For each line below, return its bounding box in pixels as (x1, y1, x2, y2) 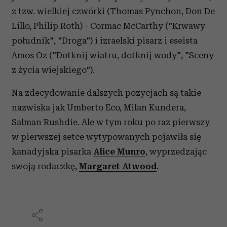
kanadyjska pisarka (12, 146, 93, 157)
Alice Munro (93, 146, 145, 157)
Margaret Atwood (79, 161, 157, 171)
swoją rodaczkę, (12, 161, 79, 171)
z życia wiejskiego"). (12, 65, 95, 75)
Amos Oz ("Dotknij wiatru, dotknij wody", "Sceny (12, 50, 214, 60)
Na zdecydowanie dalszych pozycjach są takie (12, 88, 201, 98)
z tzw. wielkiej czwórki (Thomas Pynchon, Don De (12, 6, 215, 16)
